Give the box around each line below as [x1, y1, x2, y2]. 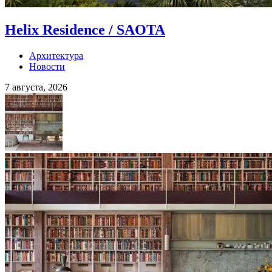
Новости [29, 61, 65, 72]
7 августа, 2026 [5, 82, 67, 93]
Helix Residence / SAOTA [5, 22, 165, 38]
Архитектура [29, 50, 83, 61]
